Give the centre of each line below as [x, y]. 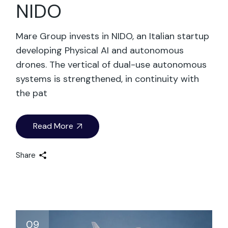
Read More [53, 126]
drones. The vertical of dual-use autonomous [111, 65]
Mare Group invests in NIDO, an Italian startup [113, 36]
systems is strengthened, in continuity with [108, 79]
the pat [32, 93]
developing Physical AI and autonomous [100, 50]
